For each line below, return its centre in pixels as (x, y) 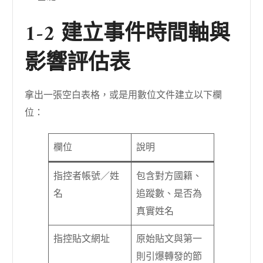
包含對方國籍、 (169, 176)
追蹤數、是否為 (169, 193)
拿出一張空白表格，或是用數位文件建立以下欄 (124, 95)
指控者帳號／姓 (87, 176)
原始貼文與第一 (169, 239)
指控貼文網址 (82, 239)
